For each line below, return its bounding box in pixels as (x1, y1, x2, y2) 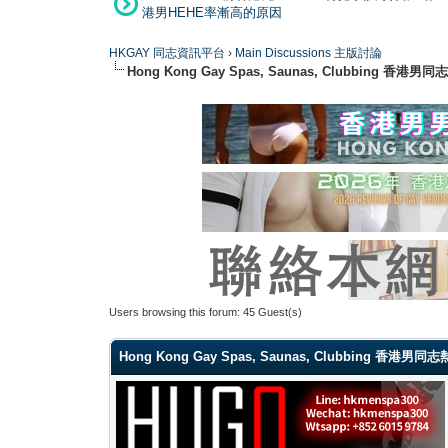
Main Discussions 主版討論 (235, 45, 383, 60)
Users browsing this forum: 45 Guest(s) (109, 305, 303, 318)
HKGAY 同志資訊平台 (109, 45, 226, 60)
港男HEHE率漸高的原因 (142, 4, 282, 20)
